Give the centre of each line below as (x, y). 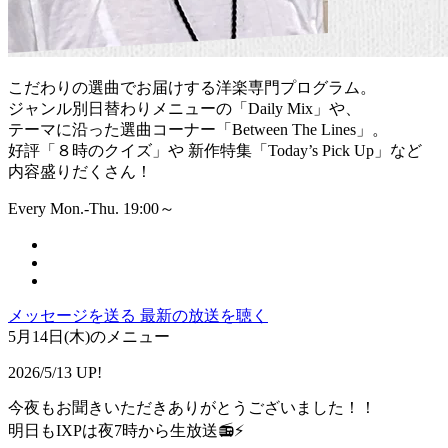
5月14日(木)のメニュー (89, 337)
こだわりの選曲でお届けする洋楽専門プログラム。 (192, 88)
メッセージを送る (74, 316)
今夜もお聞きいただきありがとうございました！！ (192, 408)
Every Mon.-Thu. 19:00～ (91, 209)
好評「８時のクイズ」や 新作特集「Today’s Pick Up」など (215, 151)
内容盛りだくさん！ (80, 172)
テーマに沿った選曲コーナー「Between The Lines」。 (198, 130)
